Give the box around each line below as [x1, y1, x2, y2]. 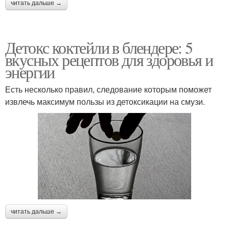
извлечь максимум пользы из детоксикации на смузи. [5, 95, 205, 107]
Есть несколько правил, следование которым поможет [5, 83, 212, 95]
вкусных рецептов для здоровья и [5, 48, 213, 71]
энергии [5, 60, 55, 83]
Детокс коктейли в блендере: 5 [5, 36, 193, 58]
